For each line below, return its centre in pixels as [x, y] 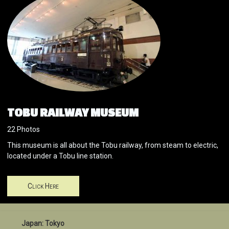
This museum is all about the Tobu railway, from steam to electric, [113, 145]
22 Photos [24, 130]
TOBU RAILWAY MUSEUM [73, 112]
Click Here [43, 186]
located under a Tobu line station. [60, 156]
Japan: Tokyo [43, 224]
